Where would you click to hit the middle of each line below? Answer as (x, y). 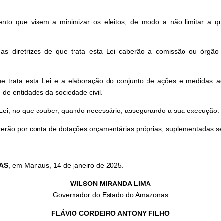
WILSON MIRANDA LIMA (110, 184)
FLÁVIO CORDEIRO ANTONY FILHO (110, 213)
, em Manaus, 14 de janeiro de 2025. (66, 166)
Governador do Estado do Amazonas (110, 195)
